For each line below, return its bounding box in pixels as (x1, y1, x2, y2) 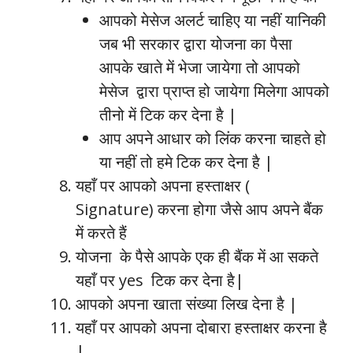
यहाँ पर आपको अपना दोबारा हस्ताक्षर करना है (76, 316, 327, 338)
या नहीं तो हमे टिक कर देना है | (99, 150, 273, 173)
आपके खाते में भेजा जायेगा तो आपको (99, 56, 300, 78)
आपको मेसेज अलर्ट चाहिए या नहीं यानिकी (99, 9, 326, 31)
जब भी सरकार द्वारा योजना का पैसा (99, 32, 292, 54)
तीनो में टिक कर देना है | (99, 103, 237, 125)
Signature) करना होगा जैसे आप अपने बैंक (76, 198, 323, 220)
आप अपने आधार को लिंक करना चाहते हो (99, 127, 326, 149)
